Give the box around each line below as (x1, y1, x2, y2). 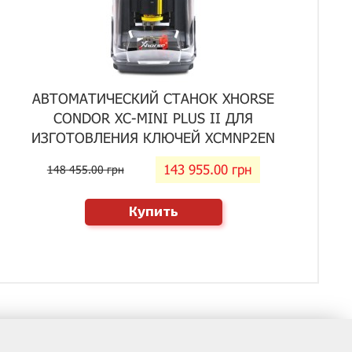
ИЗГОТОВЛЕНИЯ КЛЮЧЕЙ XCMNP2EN (31, 129, 276, 146)
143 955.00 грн (163, 160, 252, 178)
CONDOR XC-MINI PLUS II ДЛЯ (53, 109, 254, 126)
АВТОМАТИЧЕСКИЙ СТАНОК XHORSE (32, 90, 275, 107)
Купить (128, 202, 178, 219)
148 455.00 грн (46, 162, 124, 176)
